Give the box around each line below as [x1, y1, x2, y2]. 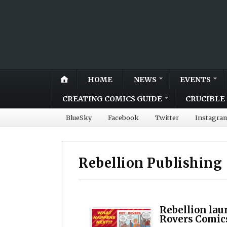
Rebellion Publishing [79, 155, 222, 171]
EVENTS [180, 74, 211, 84]
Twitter [155, 113, 179, 122]
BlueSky [66, 113, 92, 122]
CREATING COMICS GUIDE [62, 94, 162, 103]
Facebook [108, 113, 139, 122]
